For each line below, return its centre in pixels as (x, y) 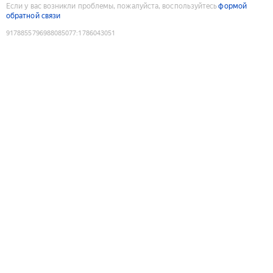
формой (232, 6)
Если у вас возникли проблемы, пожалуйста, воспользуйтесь (112, 6)
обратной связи (34, 16)
